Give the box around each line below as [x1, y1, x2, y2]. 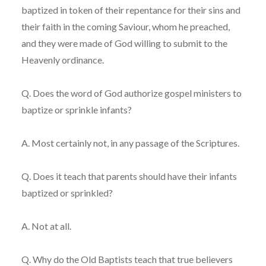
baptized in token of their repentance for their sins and [21, 4, 240, 15]
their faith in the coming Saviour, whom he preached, [21, 20, 230, 32]
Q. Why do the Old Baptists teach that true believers [21, 253, 233, 265]
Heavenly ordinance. [21, 53, 104, 65]
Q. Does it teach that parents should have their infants [21, 170, 237, 182]
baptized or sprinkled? [21, 186, 113, 198]
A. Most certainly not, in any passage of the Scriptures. [21, 137, 239, 148]
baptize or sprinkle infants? [21, 103, 132, 115]
